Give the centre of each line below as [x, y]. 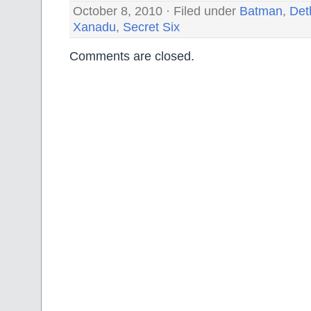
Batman [261, 11]
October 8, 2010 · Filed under [156, 11]
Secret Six [151, 27]
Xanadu [94, 27]
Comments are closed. [132, 56]
